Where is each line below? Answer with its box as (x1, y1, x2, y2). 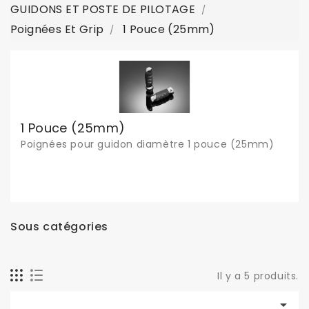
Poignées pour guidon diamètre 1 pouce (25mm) (21, 137, 275, 152)
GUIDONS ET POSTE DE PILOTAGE (10, 1, 196, 17)
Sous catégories (10, 219, 108, 235)
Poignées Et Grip (10, 21, 104, 37)
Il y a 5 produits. (217, 269, 299, 283)
